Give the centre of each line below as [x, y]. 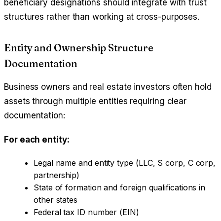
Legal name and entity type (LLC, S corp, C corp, [125, 163]
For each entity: [37, 140]
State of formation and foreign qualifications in [120, 188]
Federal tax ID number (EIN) [86, 212]
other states [56, 200]
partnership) [57, 175]
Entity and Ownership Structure [79, 48]
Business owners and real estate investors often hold [108, 87]
